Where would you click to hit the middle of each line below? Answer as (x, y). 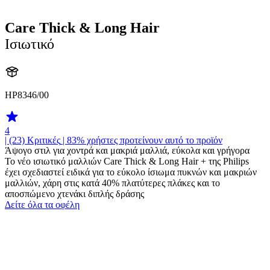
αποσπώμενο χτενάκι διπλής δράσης (74, 193)
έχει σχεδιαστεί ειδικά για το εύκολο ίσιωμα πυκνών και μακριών (131, 172)
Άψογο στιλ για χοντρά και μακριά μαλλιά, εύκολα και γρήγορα (127, 150)
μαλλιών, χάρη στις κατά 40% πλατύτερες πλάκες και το (112, 183)
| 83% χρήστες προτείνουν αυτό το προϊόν (141, 140)
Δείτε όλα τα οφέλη (42, 204)
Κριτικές (44, 140)
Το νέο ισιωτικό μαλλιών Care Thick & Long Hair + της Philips (127, 161)
